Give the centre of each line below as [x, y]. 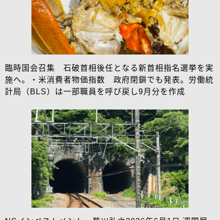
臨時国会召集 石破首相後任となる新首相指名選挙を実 [109, 68]
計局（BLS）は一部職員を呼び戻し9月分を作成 [95, 91]
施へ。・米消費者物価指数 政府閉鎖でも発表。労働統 [109, 80]
